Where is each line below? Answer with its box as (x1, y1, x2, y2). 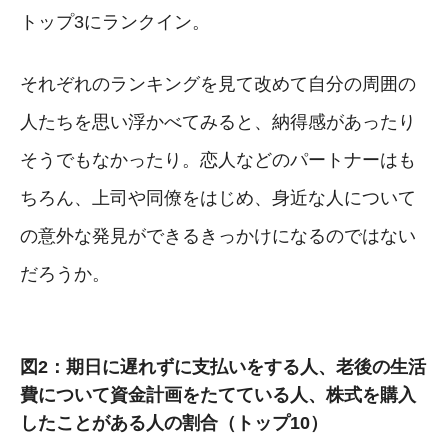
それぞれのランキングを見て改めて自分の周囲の (20, 73, 416, 94)
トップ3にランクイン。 (20, 11, 210, 32)
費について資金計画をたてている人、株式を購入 (20, 384, 416, 405)
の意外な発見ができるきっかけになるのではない (20, 225, 416, 246)
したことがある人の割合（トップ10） (20, 412, 328, 433)
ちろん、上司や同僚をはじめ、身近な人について (20, 187, 416, 208)
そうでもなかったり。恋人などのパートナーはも (20, 149, 416, 170)
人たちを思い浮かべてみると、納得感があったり (20, 111, 416, 132)
